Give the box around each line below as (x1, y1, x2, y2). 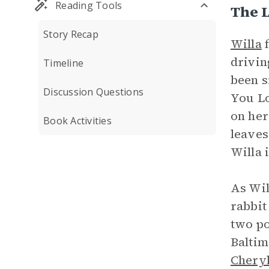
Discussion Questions (43, 85, 144, 98)
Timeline (43, 56, 83, 70)
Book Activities (43, 114, 112, 127)
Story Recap (43, 28, 98, 41)
